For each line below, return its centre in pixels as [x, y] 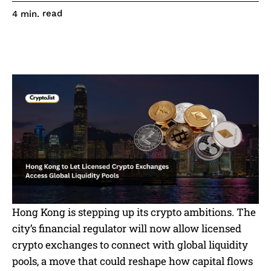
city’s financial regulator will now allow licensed [127, 228]
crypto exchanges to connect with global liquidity [130, 245]
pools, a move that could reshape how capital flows [132, 261]
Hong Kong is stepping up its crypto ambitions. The [134, 212]
